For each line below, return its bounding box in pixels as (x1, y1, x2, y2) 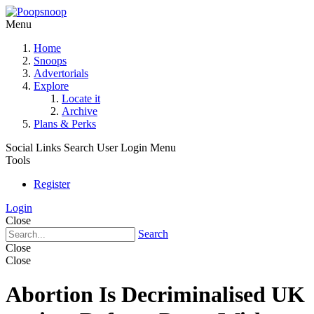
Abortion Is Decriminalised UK (6, 282, 305, 308)
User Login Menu (97, 142, 176, 153)
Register (34, 178, 70, 190)
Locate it (62, 93, 100, 104)
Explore (34, 80, 69, 92)
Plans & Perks (34, 118, 96, 130)
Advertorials (34, 67, 88, 79)
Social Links (6, 142, 61, 153)
